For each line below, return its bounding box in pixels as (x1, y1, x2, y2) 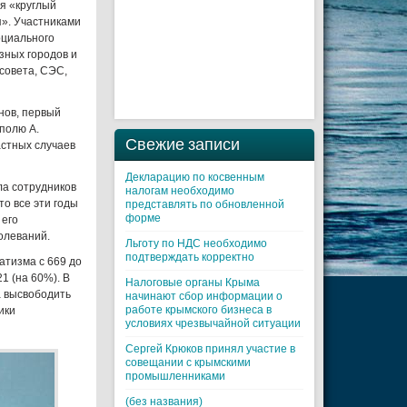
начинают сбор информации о (125, 290, 283, 303)
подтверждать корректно (125, 251, 254, 263)
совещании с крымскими (125, 356, 251, 369)
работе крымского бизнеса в (125, 303, 272, 316)
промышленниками (125, 370, 225, 382)
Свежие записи (125, 134, 240, 154)
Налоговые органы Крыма (125, 276, 260, 289)
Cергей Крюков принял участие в (125, 342, 295, 355)
